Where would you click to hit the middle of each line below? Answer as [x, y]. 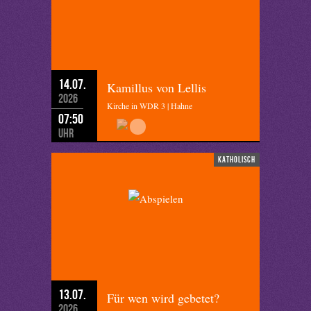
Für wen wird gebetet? [163, 298]
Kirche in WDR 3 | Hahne [150, 106]
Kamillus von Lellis [157, 87]
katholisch [237, 159]
